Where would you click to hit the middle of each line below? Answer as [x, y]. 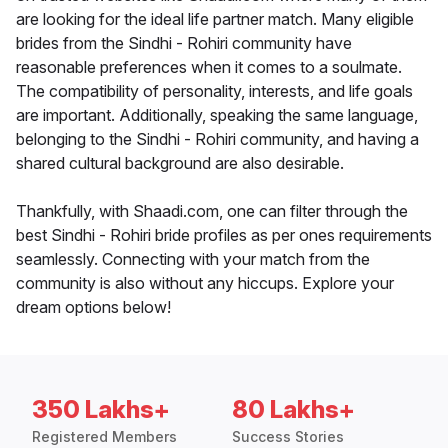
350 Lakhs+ [101, 410]
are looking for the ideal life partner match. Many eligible [215, 19]
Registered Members [104, 437]
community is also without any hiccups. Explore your [205, 283]
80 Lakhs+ [293, 410]
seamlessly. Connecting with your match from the [193, 259]
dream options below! [93, 307]
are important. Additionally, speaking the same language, [217, 115]
